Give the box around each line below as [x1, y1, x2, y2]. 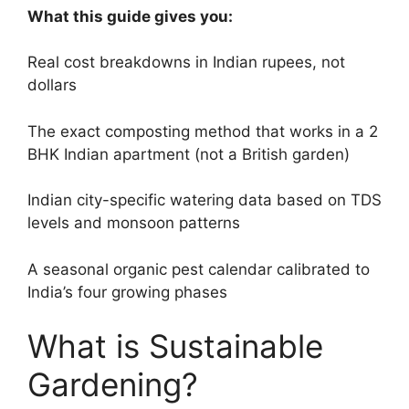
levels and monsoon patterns [27, 214, 240, 233]
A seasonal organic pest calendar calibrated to [27, 259, 370, 278]
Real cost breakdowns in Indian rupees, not [27, 53, 345, 72]
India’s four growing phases [27, 282, 227, 301]
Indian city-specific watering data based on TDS [27, 191, 382, 210]
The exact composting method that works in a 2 [27, 121, 378, 141]
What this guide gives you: [27, 6, 233, 26]
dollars [27, 76, 77, 95]
